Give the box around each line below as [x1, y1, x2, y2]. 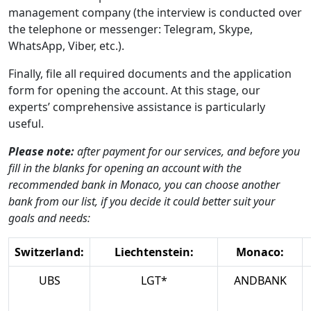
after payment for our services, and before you [77, 144, 300, 160]
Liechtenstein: [114, 244, 194, 260]
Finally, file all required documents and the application [8, 66, 292, 82]
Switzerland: [15, 244, 84, 260]
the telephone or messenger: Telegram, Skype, [8, 22, 253, 37]
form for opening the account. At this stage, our [8, 83, 260, 99]
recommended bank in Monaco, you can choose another [8, 177, 280, 193]
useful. [8, 116, 44, 132]
